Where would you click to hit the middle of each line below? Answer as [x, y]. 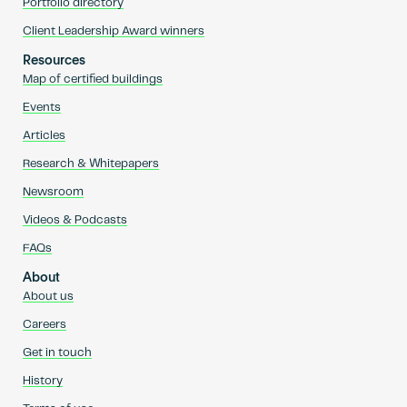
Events [41, 107]
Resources [54, 60]
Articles [44, 135]
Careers [44, 324]
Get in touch [57, 352]
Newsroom [53, 192]
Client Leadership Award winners [113, 31]
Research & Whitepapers [90, 164]
